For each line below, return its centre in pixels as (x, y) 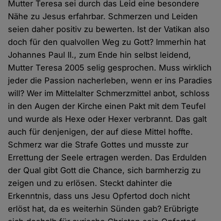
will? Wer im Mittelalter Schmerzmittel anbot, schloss (109, 93)
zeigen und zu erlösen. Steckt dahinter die (90, 183)
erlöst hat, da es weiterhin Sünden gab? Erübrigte (104, 209)
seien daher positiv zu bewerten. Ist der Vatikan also (109, 29)
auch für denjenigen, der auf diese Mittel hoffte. (101, 132)
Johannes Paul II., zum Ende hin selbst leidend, (100, 55)
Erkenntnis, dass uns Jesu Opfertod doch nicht (99, 196)
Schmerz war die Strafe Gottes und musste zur (98, 145)
